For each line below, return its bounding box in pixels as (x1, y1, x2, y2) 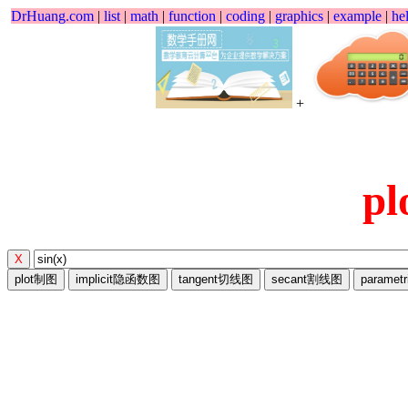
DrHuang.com (11, 8, 94, 24)
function (168, 8, 216, 24)
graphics (275, 8, 323, 24)
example (333, 8, 382, 24)
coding (226, 8, 265, 24)
